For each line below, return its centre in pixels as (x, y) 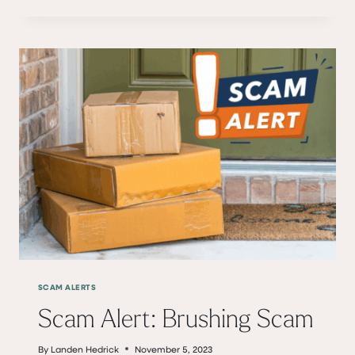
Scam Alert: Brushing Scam (176, 317)
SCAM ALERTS (67, 286)
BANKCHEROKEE (129, 87)
